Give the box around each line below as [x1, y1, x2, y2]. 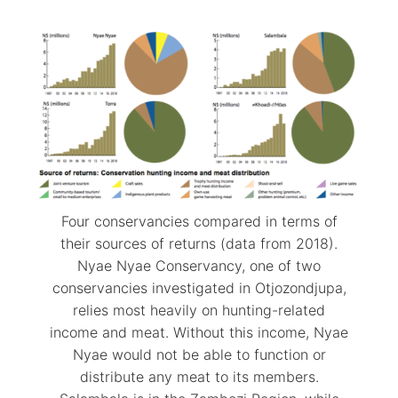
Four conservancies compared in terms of [60, 211, 338, 230]
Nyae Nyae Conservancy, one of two [77, 256, 321, 275]
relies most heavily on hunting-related [73, 300, 325, 319]
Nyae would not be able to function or [72, 345, 326, 363]
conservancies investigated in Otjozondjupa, [52, 278, 346, 297]
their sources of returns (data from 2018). [60, 234, 338, 252]
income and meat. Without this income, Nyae [50, 322, 348, 341]
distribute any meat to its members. [79, 367, 319, 386]
